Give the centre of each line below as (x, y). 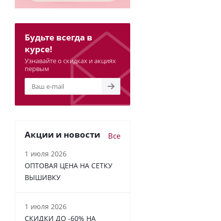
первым (37, 69)
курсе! (38, 49)
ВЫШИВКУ (43, 177)
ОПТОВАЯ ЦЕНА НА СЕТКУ (69, 166)
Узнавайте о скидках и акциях (70, 61)
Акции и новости (62, 134)
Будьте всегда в (58, 37)
